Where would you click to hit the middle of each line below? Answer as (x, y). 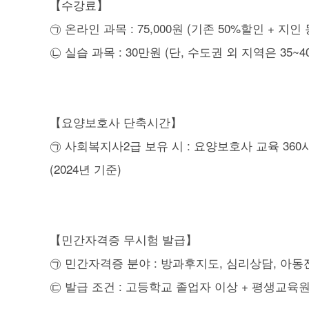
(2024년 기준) (86, 168)
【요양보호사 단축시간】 (116, 121)
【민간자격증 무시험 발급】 (123, 239)
